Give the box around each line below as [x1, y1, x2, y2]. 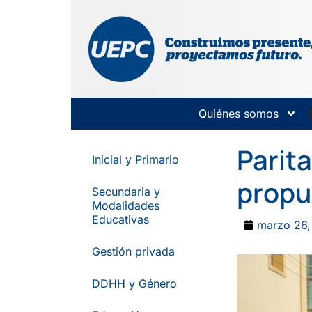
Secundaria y [92, 185, 160, 198]
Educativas [92, 212, 149, 226]
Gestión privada [92, 244, 175, 258]
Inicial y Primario [92, 153, 179, 166]
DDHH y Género [92, 276, 177, 290]
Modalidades [92, 198, 159, 212]
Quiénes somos [198, 107, 279, 120]
